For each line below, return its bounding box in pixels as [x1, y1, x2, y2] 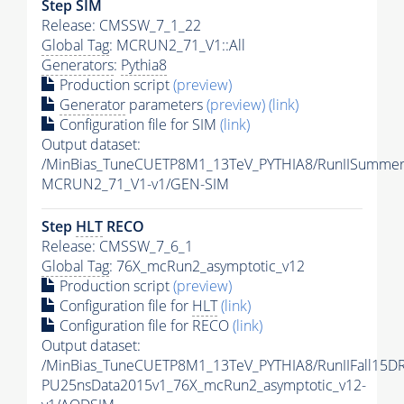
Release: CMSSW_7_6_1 [41, 236, 193, 257]
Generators [41, 55, 114, 76]
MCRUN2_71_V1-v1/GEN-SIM [41, 174, 229, 195]
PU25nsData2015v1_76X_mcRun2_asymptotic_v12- [41, 375, 366, 396]
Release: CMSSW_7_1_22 [41, 15, 201, 36]
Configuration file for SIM [56, 115, 220, 135]
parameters [125, 95, 207, 115]
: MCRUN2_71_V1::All [109, 35, 245, 56]
